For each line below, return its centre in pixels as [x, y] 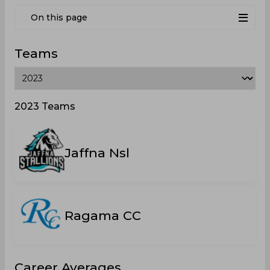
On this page [59, 17]
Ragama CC [103, 215]
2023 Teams [45, 106]
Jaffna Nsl [97, 152]
